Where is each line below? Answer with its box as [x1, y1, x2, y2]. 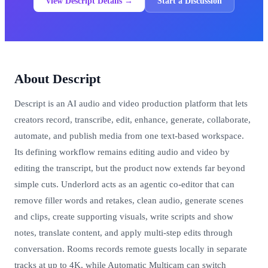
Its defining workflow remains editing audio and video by [14, 147, 230, 157]
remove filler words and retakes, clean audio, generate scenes [14, 196, 243, 206]
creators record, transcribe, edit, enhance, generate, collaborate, [14, 115, 251, 125]
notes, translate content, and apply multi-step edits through [14, 228, 233, 238]
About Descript [14, 71, 100, 87]
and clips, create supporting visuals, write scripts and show [14, 212, 233, 222]
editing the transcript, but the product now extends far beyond [14, 163, 245, 173]
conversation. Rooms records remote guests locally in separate [14, 244, 247, 254]
